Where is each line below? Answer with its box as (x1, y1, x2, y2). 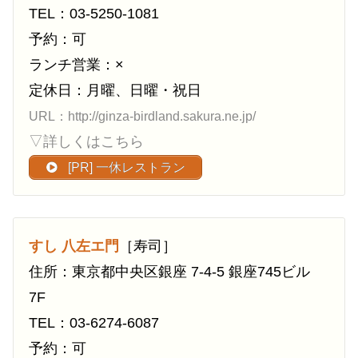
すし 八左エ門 (29, 238, 119, 255)
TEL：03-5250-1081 (29, 6, 159, 22)
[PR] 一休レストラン (65, 161, 185, 175)
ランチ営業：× (29, 57, 124, 74)
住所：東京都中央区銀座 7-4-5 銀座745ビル (29, 264, 310, 280)
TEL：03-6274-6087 (29, 315, 159, 332)
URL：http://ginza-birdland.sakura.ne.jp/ (29, 109, 256, 124)
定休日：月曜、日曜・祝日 (29, 82, 201, 99)
